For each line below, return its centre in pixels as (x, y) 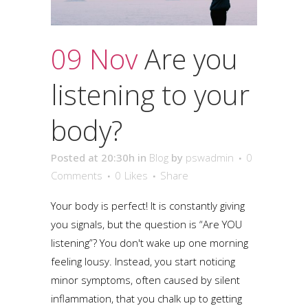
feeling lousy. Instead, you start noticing (143, 261)
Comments (77, 175)
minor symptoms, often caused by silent (145, 280)
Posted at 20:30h (93, 157)
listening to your (150, 95)
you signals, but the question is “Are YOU (146, 224)
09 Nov (94, 59)
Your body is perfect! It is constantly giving (148, 206)
